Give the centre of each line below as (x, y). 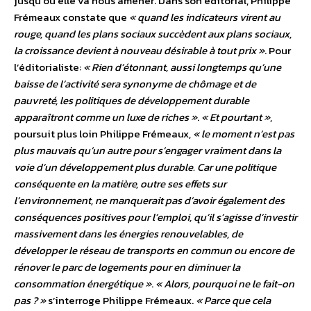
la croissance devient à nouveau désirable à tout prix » (139, 51)
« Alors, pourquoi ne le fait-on (225, 284)
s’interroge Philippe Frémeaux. (121, 301)
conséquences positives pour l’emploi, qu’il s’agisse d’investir (155, 217)
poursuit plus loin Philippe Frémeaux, (103, 134)
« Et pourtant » (236, 117)
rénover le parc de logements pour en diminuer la (127, 267)
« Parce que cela (233, 301)
